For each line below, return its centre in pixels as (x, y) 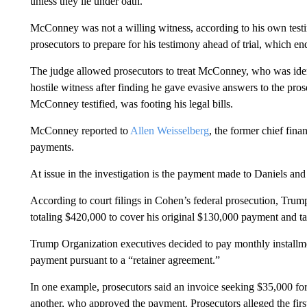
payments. (52, 147)
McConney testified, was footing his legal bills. (131, 104)
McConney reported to (80, 131)
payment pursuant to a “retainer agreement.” (125, 260)
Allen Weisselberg (169, 131)
